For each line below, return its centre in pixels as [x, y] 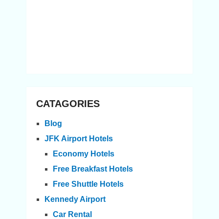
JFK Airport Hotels [78, 139]
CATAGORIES [68, 104]
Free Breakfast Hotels [93, 169]
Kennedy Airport [75, 199]
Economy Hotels [83, 154]
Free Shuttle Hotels [88, 184]
